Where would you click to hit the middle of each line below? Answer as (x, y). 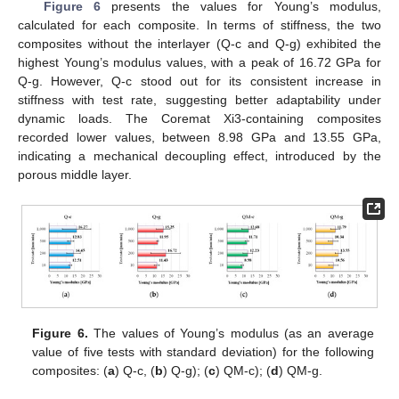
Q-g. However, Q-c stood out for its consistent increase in (199, 81)
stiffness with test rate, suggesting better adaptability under (199, 100)
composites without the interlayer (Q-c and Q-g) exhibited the (199, 44)
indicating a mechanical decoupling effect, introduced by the (199, 156)
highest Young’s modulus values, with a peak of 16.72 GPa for (199, 63)
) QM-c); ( (244, 370)
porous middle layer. (75, 175)
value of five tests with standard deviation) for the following (203, 351)
